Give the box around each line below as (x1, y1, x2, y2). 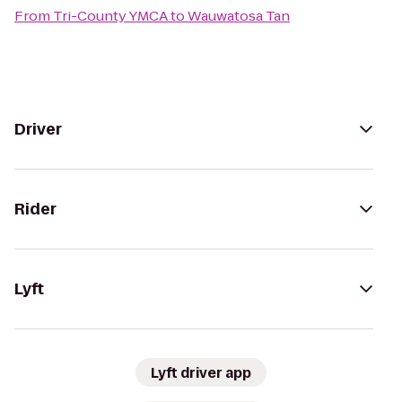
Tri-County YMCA (53, 6, 168, 25)
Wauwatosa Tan (188, 6, 290, 25)
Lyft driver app (151, 363, 251, 382)
